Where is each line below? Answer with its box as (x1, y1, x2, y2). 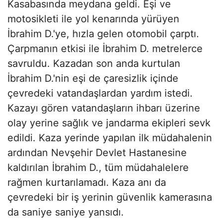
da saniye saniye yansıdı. (7, 206, 124, 219)
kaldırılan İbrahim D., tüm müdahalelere (7, 162, 189, 174)
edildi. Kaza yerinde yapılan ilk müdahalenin (7, 132, 212, 144)
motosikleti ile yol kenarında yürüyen (7, 13, 179, 25)
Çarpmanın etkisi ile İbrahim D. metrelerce (7, 43, 203, 55)
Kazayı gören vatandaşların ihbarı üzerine (7, 102, 200, 114)
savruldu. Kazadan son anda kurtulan (7, 57, 180, 70)
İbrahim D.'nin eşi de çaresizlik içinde (7, 72, 178, 85)
